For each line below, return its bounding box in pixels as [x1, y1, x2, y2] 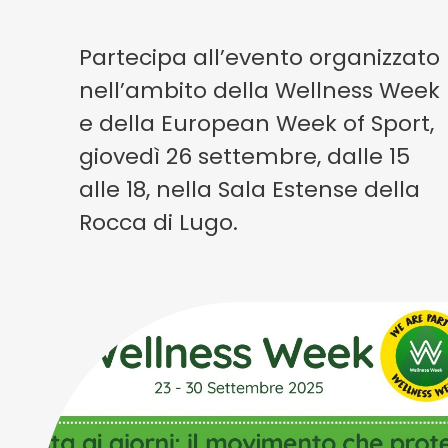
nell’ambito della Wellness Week [79, 75, 441, 106]
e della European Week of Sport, [79, 108, 435, 139]
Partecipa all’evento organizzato [79, 42, 441, 73]
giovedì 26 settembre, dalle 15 [79, 141, 411, 172]
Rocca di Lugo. [79, 207, 239, 238]
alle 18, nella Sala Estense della [79, 174, 421, 205]
